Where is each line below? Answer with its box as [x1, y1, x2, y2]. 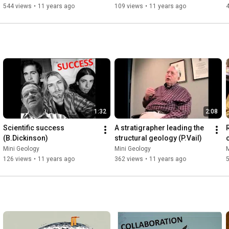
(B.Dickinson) [3, 133, 48, 142]
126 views [3, 155, 32, 163]
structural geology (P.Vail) [114, 133, 202, 142]
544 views [3, 2, 32, 10]
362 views [114, 155, 143, 163]
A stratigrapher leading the [114, 123, 204, 132]
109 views [114, 2, 143, 10]
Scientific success [3, 123, 64, 132]
